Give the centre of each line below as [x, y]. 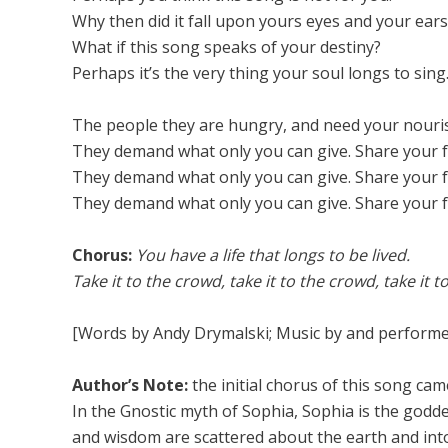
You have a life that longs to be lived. [273, 255]
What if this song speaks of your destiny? [226, 47]
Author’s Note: [130, 385]
